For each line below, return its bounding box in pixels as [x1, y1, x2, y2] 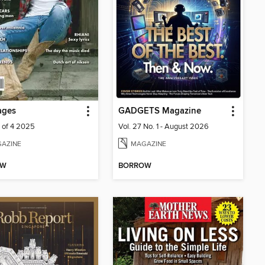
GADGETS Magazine [118, 106, 201, 117]
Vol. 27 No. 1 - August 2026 [118, 122, 209, 132]
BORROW [118, 161, 151, 172]
